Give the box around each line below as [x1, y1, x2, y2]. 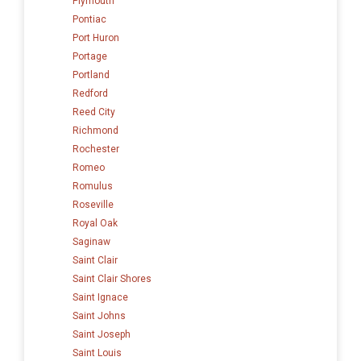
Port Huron [73, 31, 119, 44]
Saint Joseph [73, 328, 131, 340]
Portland [73, 68, 110, 81]
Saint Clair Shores [73, 272, 151, 284]
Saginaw [73, 235, 110, 247]
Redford [73, 87, 108, 99]
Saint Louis [73, 346, 122, 359]
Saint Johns [73, 309, 126, 322]
